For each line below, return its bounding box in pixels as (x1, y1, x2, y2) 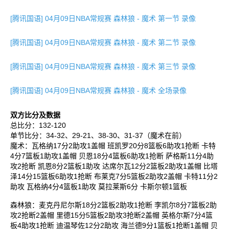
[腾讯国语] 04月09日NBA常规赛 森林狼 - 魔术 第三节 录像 (10, 62, 196, 71)
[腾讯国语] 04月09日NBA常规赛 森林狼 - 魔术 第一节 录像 (10, 14, 196, 22)
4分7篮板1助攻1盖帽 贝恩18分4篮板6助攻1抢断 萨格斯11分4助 (10, 152, 214, 160)
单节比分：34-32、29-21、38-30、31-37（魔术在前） (10, 131, 186, 140)
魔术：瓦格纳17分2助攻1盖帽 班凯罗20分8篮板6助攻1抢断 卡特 (10, 142, 216, 150)
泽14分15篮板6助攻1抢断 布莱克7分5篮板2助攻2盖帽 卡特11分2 (10, 172, 218, 180)
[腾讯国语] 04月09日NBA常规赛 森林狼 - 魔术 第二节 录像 (10, 38, 196, 47)
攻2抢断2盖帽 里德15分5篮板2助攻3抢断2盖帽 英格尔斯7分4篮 (10, 211, 213, 219)
